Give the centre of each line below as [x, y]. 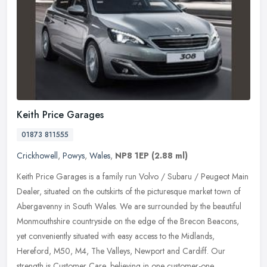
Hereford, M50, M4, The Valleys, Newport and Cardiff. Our [121, 251]
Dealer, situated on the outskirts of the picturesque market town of [129, 192]
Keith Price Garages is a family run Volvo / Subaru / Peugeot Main [133, 177]
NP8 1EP [132, 156]
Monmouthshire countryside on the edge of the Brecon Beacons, [128, 221]
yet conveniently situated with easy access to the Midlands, [116, 236]
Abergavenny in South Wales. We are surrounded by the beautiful [129, 207]
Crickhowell [37, 156]
